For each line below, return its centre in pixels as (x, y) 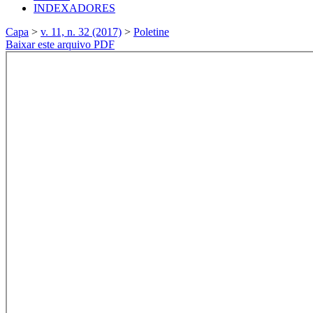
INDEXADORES (74, 8)
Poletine (151, 31)
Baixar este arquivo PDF (60, 44)
